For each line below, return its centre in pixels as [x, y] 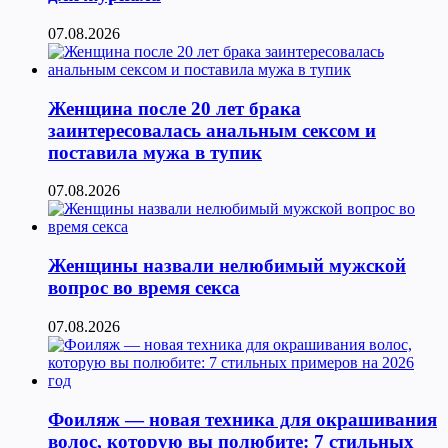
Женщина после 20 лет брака [174, 108]
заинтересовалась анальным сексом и [212, 130]
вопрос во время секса [144, 288]
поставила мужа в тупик [155, 152]
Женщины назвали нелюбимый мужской [227, 266]
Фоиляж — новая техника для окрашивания [242, 419]
